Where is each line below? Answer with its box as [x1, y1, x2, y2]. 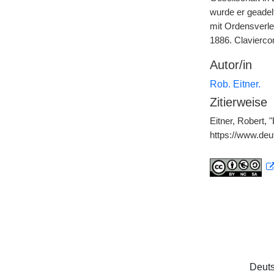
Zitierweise [209, 95, 267, 109]
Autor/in [209, 58, 252, 72]
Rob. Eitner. [209, 79, 261, 89]
